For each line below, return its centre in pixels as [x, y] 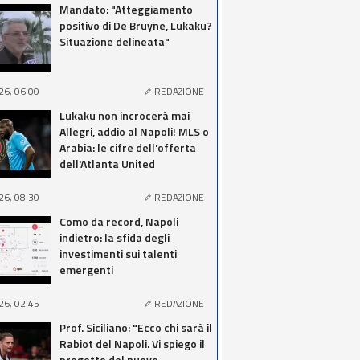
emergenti [86, 270]
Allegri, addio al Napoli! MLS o [134, 131]
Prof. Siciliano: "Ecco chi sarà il [136, 327]
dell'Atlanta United [107, 164]
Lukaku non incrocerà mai [125, 115]
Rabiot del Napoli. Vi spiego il [132, 344]
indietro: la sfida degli [115, 237]
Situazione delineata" [115, 41]
